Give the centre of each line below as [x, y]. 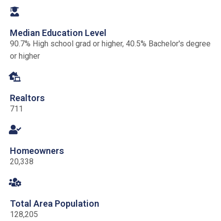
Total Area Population [55, 203]
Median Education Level [58, 33]
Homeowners [37, 150]
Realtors [27, 98]
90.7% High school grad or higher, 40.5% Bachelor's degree [110, 43]
